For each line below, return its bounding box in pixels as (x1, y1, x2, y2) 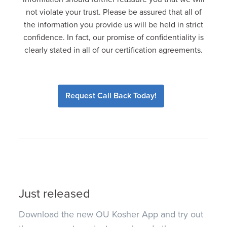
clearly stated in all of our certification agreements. (24, 45, 203, 55)
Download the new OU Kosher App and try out (19, 209, 204, 220)
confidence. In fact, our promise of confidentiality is (23, 32, 204, 43)
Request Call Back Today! (65, 90, 157, 101)
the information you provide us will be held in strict (24, 19, 203, 30)
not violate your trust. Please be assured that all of (25, 7, 202, 17)
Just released (19, 186, 91, 202)
